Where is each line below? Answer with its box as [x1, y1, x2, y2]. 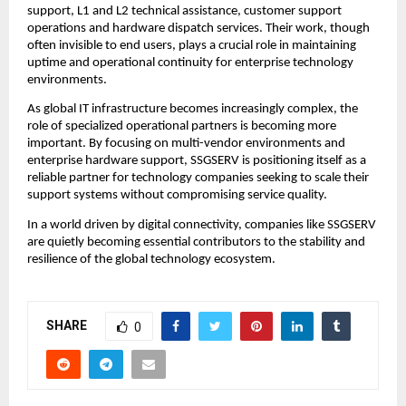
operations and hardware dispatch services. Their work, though [27, 22, 370, 36]
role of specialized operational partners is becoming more [27, 120, 336, 134]
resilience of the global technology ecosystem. [27, 252, 275, 266]
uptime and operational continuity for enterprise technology [27, 56, 353, 71]
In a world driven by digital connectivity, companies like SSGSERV [27, 217, 376, 232]
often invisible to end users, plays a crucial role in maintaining [27, 39, 356, 53]
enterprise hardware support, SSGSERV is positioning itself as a [27, 154, 366, 169]
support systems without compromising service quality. [27, 188, 327, 203]
